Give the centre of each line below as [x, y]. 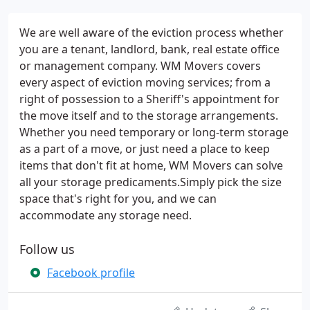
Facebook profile [91, 273]
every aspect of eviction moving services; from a [145, 82]
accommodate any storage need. [106, 215]
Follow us [47, 249]
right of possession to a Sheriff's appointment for [149, 99]
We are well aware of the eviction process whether [152, 33]
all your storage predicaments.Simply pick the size [151, 182]
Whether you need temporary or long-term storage [154, 132]
